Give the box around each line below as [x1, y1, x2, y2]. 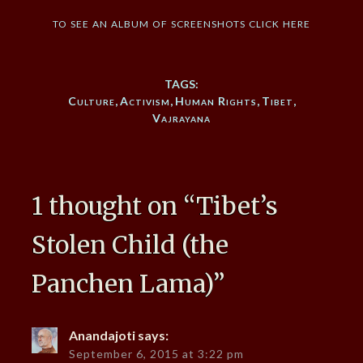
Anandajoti [68, 327, 135, 344]
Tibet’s [195, 190, 278, 222]
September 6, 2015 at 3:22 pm [68, 347, 244, 361]
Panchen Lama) [31, 268, 213, 300]
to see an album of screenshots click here [53, 14, 310, 32]
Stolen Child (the [31, 229, 228, 261]
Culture [67, 94, 115, 109]
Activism [119, 94, 170, 109]
